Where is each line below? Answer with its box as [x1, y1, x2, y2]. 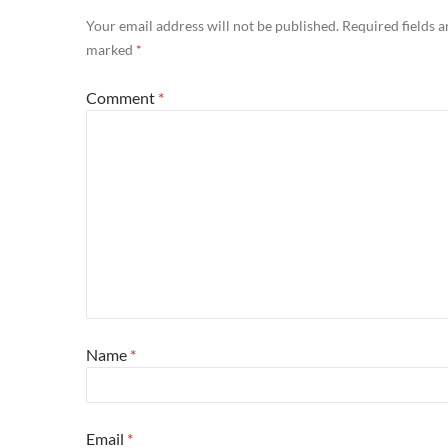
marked [86, 41, 136, 58]
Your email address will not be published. [86, 17, 339, 34]
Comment [86, 88, 158, 107]
